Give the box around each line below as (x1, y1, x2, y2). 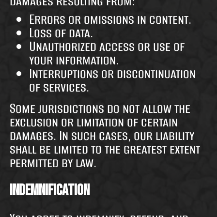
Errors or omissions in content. (29, 10, 191, 29)
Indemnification (10, 181, 90, 201)
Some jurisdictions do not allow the (10, 99, 190, 118)
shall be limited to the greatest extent (10, 139, 200, 159)
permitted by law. (10, 153, 96, 172)
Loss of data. (29, 23, 93, 43)
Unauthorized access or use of (29, 37, 185, 56)
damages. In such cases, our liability (10, 126, 194, 145)
